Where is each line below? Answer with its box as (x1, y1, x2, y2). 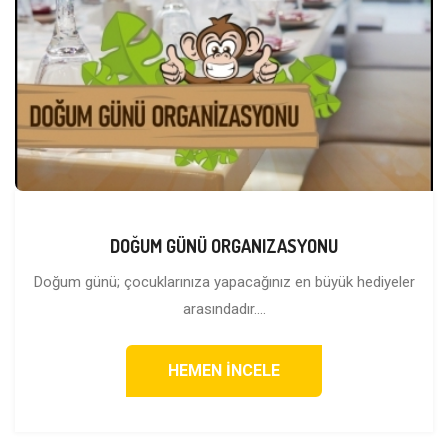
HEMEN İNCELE (168, 361, 280, 381)
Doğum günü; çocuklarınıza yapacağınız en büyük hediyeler (33, 273, 415, 292)
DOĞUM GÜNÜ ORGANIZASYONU (110, 235, 338, 258)
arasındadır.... (182, 300, 266, 319)
